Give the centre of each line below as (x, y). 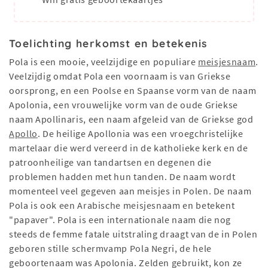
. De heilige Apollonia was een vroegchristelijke (140, 134)
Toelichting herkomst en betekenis (108, 43)
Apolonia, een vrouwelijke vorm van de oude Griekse (124, 105)
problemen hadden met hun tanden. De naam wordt (122, 177)
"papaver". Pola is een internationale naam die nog (120, 220)
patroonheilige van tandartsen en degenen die (110, 162)
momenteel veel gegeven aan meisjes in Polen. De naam (130, 191)
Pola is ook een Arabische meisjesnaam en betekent (122, 205)
